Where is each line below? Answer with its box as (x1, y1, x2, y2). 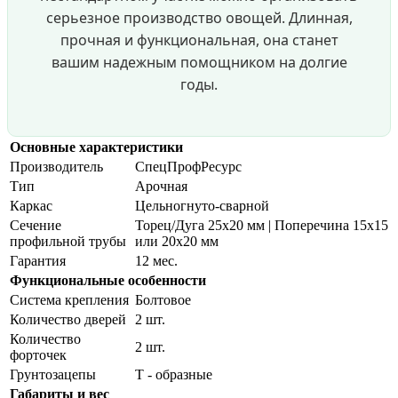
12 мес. (135, 253, 178, 269)
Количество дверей (10, 312, 126, 328)
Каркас (10, 198, 52, 214)
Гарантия (10, 253, 66, 269)
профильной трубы (10, 234, 126, 250)
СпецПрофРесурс (135, 159, 242, 175)
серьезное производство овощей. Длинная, (45, 8, 353, 28)
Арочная (135, 179, 187, 195)
